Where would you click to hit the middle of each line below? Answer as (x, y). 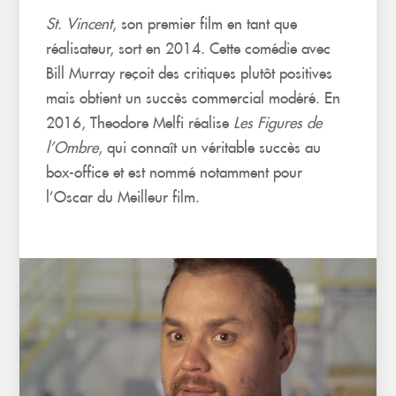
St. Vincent (80, 24)
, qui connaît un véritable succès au (210, 148)
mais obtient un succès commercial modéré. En (194, 98)
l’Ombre (72, 148)
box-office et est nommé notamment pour (175, 172)
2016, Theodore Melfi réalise (140, 123)
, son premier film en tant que (205, 24)
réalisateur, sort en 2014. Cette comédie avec (189, 49)
